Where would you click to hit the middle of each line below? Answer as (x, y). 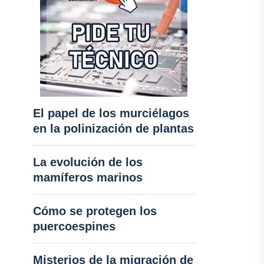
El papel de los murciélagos (111, 113)
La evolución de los (88, 162)
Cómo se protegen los (95, 211)
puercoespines (74, 226)
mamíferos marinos (88, 177)
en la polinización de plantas (113, 128)
